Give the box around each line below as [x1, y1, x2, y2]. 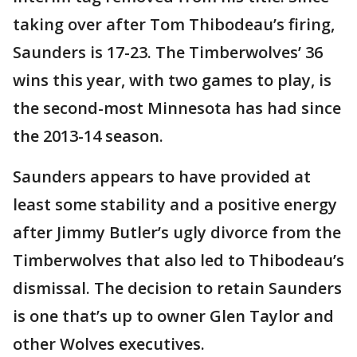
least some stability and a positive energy [13, 194, 337, 216]
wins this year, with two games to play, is [13, 69, 331, 92]
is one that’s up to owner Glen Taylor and [13, 305, 334, 328]
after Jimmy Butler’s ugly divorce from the [13, 222, 341, 244]
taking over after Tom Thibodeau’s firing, [13, 14, 335, 36]
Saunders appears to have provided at [13, 166, 311, 188]
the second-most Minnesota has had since [13, 97, 341, 120]
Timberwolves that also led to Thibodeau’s [13, 249, 344, 272]
